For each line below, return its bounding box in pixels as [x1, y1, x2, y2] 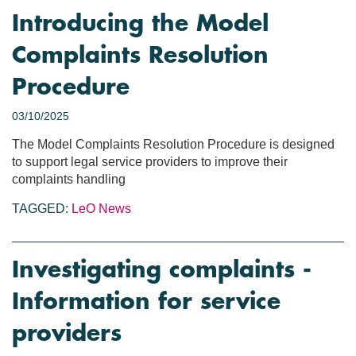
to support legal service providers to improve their [12, 155, 288, 169]
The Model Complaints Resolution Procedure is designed [12, 137, 335, 152]
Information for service [12, 291, 281, 314]
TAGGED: [12, 202, 68, 216]
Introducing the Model [12, 13, 269, 36]
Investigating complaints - [12, 259, 311, 282]
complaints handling [12, 172, 126, 187]
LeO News [72, 202, 131, 216]
